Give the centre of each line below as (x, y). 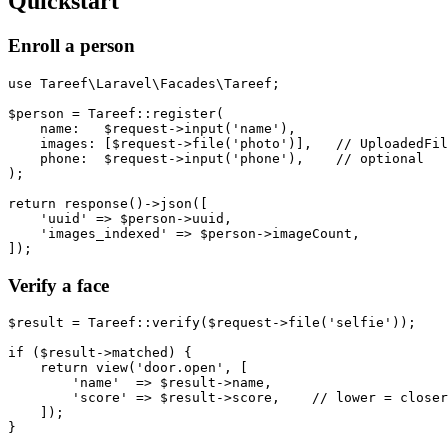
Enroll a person (71, 46)
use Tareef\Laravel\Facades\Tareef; (144, 83)
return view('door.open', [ (128, 368)
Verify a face (58, 285)
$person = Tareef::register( (116, 113)
